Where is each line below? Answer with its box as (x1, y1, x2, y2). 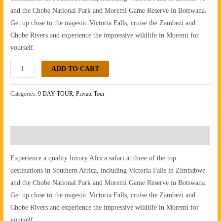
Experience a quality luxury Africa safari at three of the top (10, 154, 177, 162)
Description (10, 132, 45, 140)
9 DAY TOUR (38, 90, 74, 97)
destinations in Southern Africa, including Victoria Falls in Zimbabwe (10, 166, 206, 174)
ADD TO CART (51, 65, 100, 73)
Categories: (10, 90, 38, 97)
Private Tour (76, 90, 105, 97)
